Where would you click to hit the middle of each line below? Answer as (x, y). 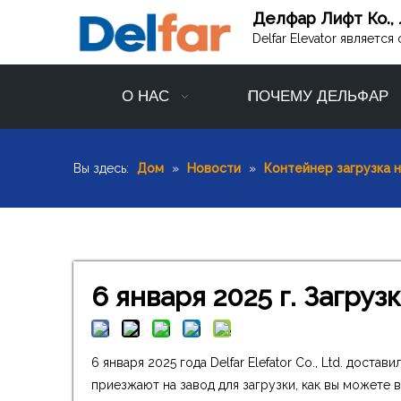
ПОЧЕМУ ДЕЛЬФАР (318, 97)
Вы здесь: (101, 169)
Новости (214, 169)
